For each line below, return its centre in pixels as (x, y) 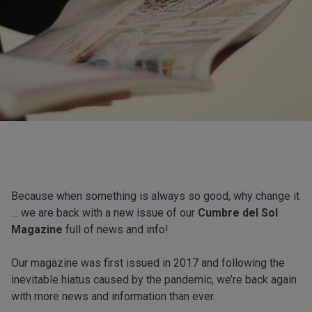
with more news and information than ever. (113, 296)
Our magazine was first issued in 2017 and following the (148, 263)
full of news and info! (117, 229)
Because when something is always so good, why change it (155, 196)
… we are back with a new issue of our (104, 213)
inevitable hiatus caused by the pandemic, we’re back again (154, 280)
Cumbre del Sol (238, 213)
